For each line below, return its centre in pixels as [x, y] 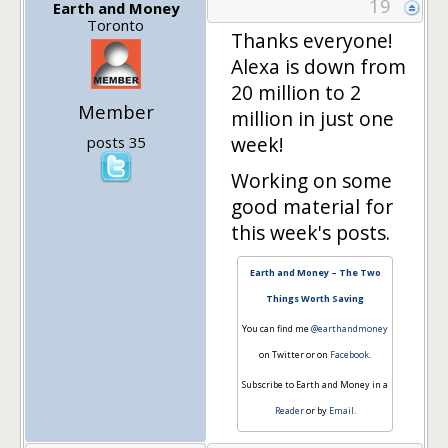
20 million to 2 [296, 92]
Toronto [115, 24]
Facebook [349, 354]
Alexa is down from [318, 66]
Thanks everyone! [311, 40]
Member [115, 111]
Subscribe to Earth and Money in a [315, 384]
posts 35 [115, 141]
